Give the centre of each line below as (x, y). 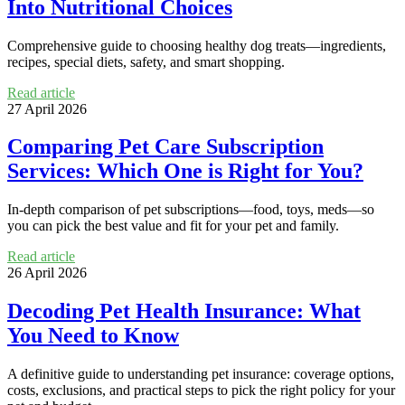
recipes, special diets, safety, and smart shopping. (146, 61)
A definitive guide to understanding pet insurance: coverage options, (201, 374)
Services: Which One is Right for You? (185, 171)
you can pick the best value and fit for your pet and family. (173, 226)
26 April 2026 (47, 273)
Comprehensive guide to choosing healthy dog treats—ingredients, (197, 45)
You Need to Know (93, 336)
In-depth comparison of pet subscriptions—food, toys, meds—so (191, 210)
